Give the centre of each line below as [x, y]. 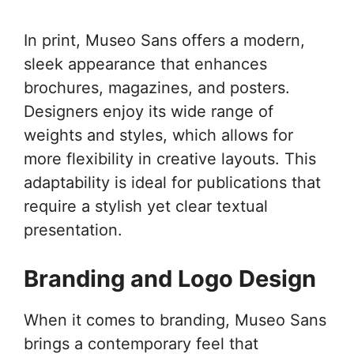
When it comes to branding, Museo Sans [175, 320]
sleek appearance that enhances [145, 64]
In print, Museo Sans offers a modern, [164, 40]
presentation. [73, 230]
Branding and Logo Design [170, 279]
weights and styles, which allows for [158, 135]
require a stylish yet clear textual [146, 206]
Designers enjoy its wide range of [149, 111]
